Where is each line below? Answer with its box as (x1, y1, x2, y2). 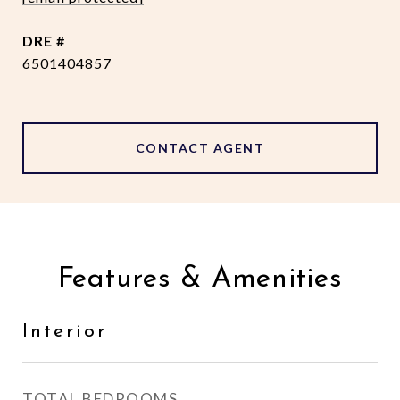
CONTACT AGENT (135, 140, 265, 155)
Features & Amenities (57, 265, 343, 294)
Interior (22, 322, 107, 341)
